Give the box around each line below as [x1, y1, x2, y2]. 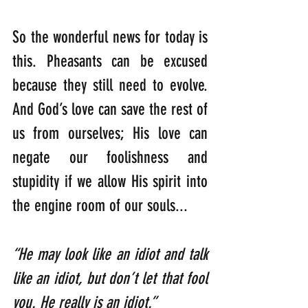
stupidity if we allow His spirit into [12, 172, 208, 192]
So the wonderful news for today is [12, 27, 208, 47]
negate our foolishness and [12, 148, 208, 168]
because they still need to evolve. [12, 76, 208, 96]
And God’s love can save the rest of [12, 100, 208, 120]
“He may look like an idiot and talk [12, 245, 208, 265]
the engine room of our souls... [12, 196, 188, 216]
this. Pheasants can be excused [12, 52, 208, 71]
